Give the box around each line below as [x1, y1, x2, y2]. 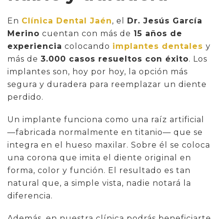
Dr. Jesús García [127, 16, 202, 25]
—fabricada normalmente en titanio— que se [7, 127, 203, 137]
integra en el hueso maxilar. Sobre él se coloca [7, 140, 210, 150]
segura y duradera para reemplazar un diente [7, 79, 207, 89]
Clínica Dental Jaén [22, 16, 112, 25]
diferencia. [7, 191, 53, 200]
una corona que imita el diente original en [7, 153, 191, 162]
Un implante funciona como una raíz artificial [7, 114, 204, 124]
